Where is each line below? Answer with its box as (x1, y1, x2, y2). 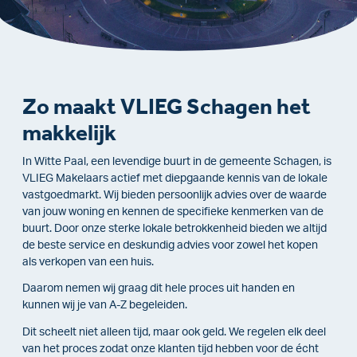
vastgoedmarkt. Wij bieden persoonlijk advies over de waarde (22, 189, 327, 201)
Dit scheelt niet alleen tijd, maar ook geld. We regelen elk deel (22, 326, 326, 338)
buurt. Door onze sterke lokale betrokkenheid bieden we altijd (22, 222, 327, 234)
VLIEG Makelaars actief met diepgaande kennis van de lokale (22, 172, 328, 184)
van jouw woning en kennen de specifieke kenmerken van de (22, 206, 324, 218)
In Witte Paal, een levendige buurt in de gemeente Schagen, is (22, 155, 331, 167)
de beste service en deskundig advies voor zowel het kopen (22, 239, 318, 251)
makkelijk (22, 119, 116, 146)
